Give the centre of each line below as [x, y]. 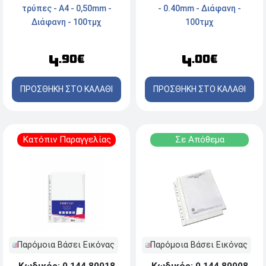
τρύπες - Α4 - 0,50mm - [66, 9]
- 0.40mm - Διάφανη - [199, 9]
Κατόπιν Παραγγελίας [66, 140]
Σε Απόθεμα [199, 140]
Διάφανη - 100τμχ [66, 22]
